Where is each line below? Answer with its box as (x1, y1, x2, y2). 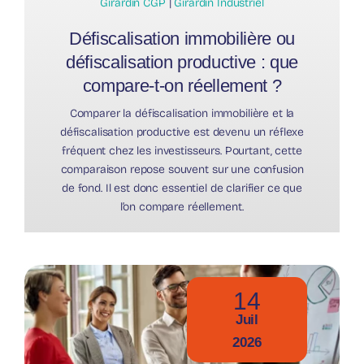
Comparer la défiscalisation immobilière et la (69, 106, 295, 120)
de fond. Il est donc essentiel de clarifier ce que (62, 180, 302, 195)
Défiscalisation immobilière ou (69, 28, 295, 49)
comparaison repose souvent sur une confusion (60, 162, 304, 176)
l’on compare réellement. (119, 199, 245, 214)
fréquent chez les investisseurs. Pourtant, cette (62, 143, 302, 158)
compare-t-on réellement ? (82, 75, 282, 96)
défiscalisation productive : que (65, 51, 299, 72)
